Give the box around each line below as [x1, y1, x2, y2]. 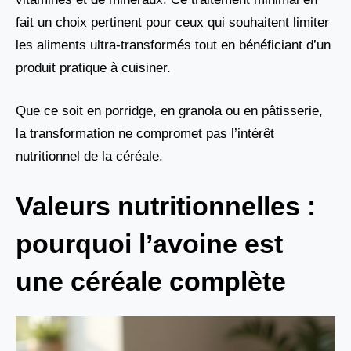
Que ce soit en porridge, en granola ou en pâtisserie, [16, 103, 323, 118]
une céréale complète [16, 266, 286, 297]
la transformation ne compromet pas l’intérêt [16, 125, 274, 141]
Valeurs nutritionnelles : [16, 191, 316, 222]
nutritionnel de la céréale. [16, 148, 163, 164]
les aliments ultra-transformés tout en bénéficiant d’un [16, 38, 331, 53]
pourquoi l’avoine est [16, 229, 283, 259]
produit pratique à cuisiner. [16, 60, 171, 76]
